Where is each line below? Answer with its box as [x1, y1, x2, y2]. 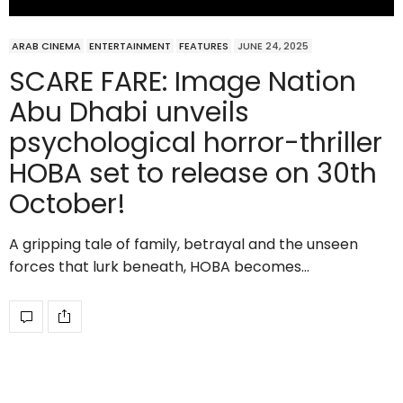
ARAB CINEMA [12, 38, 81, 53]
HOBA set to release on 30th [9, 154, 377, 193]
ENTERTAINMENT [89, 38, 171, 53]
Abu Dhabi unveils [9, 93, 249, 131]
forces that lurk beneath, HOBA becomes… [9, 255, 309, 277]
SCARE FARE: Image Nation [9, 62, 356, 101]
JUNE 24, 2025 [237, 38, 309, 53]
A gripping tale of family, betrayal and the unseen [9, 233, 358, 255]
